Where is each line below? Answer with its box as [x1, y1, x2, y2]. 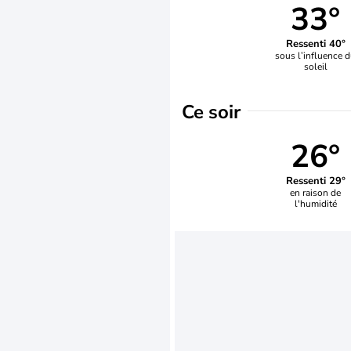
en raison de [290, 186, 342, 199]
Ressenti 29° [285, 173, 346, 188]
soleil [303, 60, 327, 73]
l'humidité [294, 197, 337, 210]
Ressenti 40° [285, 36, 346, 51]
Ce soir [182, 100, 241, 125]
